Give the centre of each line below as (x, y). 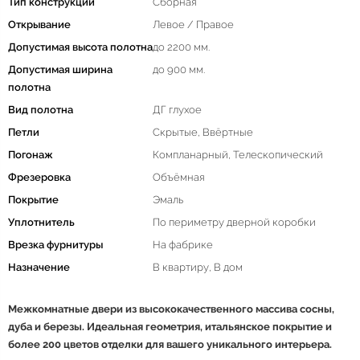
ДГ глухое (177, 110)
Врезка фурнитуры (55, 245)
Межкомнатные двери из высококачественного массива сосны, (171, 309)
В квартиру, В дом (198, 268)
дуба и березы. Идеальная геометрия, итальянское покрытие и (170, 327)
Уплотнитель (41, 223)
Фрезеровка (39, 178)
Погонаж (31, 155)
